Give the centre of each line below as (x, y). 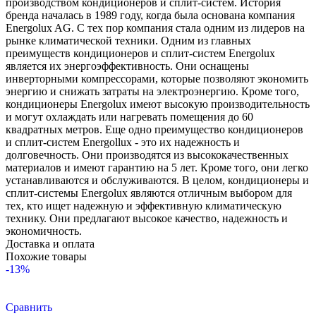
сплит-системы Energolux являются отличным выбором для (149, 193)
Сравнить (29, 307)
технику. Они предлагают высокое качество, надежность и (147, 218)
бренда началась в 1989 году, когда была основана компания (150, 15)
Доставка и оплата (50, 243)
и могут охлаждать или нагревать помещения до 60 (129, 116)
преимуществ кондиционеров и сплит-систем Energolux (140, 53)
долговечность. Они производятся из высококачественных (147, 154)
